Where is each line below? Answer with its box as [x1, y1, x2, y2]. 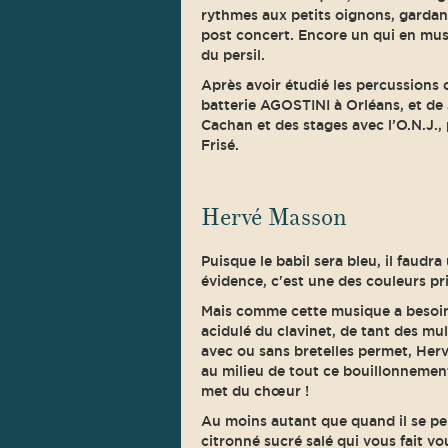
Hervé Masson [200, 202, 347, 233]
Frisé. [200, 137, 239, 153]
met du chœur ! [200, 383, 309, 399]
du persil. [200, 47, 265, 63]
